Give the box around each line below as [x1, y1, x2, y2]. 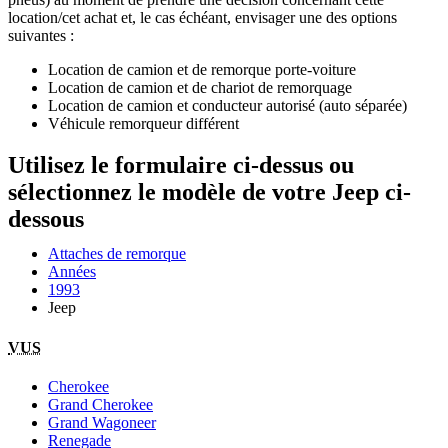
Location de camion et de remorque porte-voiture [48, 60, 356, 78]
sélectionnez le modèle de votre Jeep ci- [8, 179, 411, 206]
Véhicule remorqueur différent [48, 114, 239, 132]
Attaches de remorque [48, 245, 186, 263]
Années [48, 263, 96, 281]
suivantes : [8, 26, 74, 44]
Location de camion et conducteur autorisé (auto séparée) [48, 96, 407, 114]
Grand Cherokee [48, 395, 153, 413]
